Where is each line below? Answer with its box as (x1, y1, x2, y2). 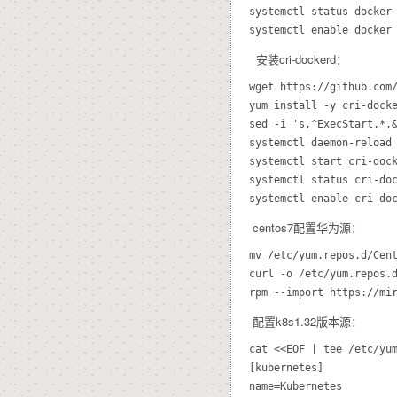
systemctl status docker (249, 4, 392, 18)
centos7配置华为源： (249, 218, 362, 236)
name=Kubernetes (249, 379, 342, 393)
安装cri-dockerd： (249, 50, 347, 67)
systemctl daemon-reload (249, 136, 392, 149)
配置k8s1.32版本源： (249, 312, 362, 330)
